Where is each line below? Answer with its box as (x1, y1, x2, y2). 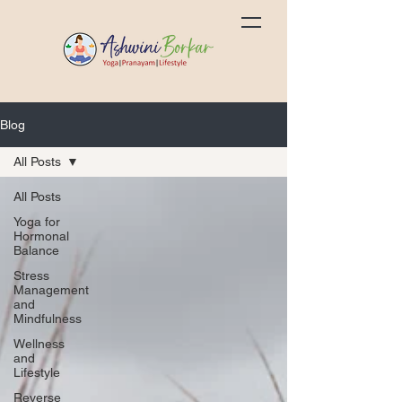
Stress (13, 268, 49, 283)
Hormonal (13, 229, 69, 243)
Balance (13, 243, 59, 258)
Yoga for (13, 214, 60, 229)
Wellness (13, 336, 65, 351)
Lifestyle (13, 365, 60, 380)
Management (13, 283, 89, 297)
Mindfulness (13, 311, 82, 326)
